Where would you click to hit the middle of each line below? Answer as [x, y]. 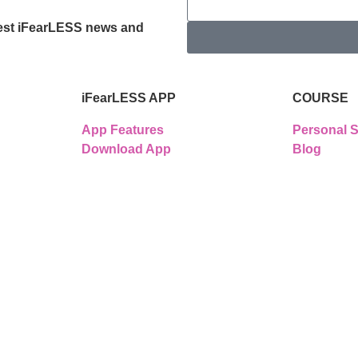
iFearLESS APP [128, 98]
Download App [126, 149]
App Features [122, 130]
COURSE [321, 98]
